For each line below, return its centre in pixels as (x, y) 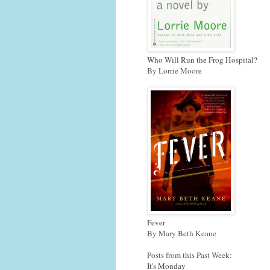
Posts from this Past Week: (190, 255)
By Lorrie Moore (174, 70)
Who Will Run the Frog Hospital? (202, 59)
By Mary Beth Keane (182, 233)
